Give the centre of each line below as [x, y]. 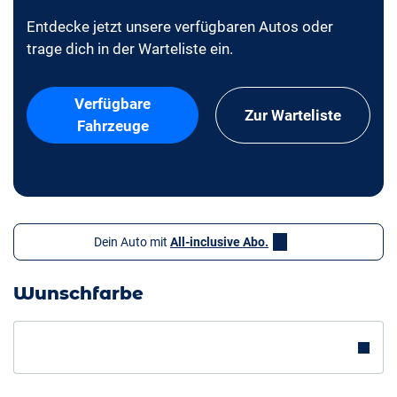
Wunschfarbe [78, 294]
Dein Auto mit [132, 242]
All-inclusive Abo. [219, 242]
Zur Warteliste [293, 115]
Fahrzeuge [113, 126]
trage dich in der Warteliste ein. [130, 49]
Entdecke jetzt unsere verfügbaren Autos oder [180, 27]
